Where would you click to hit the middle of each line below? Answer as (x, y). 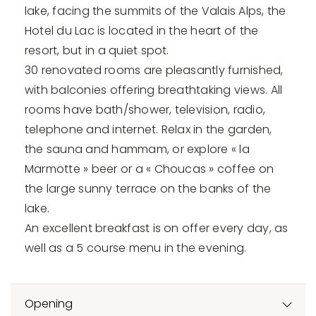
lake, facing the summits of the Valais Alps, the (156, 11)
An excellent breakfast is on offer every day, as (157, 229)
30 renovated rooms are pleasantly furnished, (154, 71)
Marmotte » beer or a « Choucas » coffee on (150, 169)
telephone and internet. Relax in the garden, (148, 130)
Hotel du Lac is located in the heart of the (142, 31)
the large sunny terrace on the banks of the (148, 189)
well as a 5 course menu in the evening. (136, 248)
